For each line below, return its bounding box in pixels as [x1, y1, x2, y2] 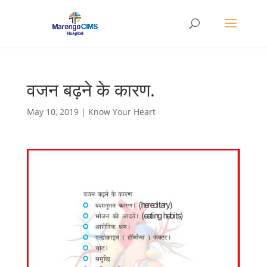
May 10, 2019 [26, 106, 79, 117]
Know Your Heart [88, 106, 156, 117]
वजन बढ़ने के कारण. [26, 77, 155, 102]
